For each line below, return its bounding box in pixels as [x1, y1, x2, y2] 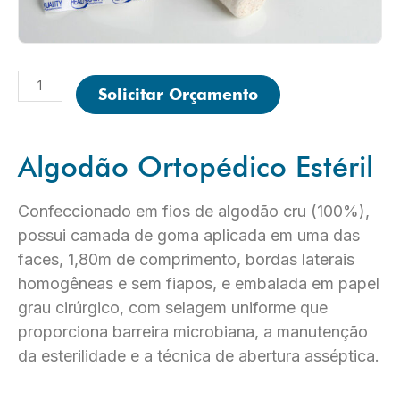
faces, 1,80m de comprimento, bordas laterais [18, 249, 354, 269]
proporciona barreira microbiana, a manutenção [18, 321, 368, 341]
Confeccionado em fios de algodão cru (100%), [18, 201, 370, 221]
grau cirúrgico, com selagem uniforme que [18, 297, 328, 317]
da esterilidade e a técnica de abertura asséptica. [18, 346, 379, 365]
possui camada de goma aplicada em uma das [18, 225, 360, 245]
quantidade [17, 136, 88, 153]
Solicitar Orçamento [97, 84, 258, 104]
